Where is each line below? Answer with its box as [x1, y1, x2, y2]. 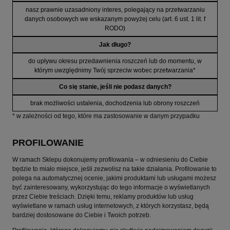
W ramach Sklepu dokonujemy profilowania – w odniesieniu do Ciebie [12, 156, 208, 163]
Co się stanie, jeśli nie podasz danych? [59, 83, 171, 91]
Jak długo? [99, 41, 131, 49]
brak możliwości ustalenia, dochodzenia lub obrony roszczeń [30, 100, 200, 107]
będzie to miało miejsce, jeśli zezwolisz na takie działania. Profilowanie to [12, 165, 217, 172]
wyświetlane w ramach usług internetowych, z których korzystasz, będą [12, 202, 209, 209]
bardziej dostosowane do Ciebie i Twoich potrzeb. [12, 211, 151, 219]
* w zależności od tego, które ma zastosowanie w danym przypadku [12, 112, 200, 120]
